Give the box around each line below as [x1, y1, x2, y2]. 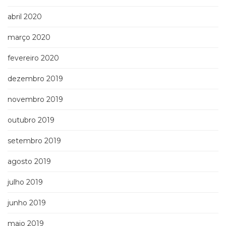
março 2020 [8, 33, 50, 42]
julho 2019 [8, 178, 43, 187]
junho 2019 [8, 198, 46, 208]
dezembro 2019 [8, 74, 63, 84]
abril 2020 [8, 12, 42, 22]
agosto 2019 [8, 157, 51, 166]
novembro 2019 [8, 95, 63, 104]
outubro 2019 [8, 116, 54, 125]
